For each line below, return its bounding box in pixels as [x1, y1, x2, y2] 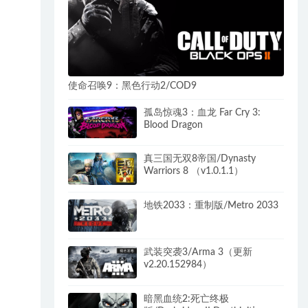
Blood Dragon [144, 120, 203, 130]
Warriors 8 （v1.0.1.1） [144, 166, 244, 177]
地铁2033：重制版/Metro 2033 [144, 201, 279, 211]
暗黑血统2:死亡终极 [144, 294, 230, 304]
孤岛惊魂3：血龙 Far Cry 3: [144, 107, 261, 118]
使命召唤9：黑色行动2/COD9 [68, 80, 197, 91]
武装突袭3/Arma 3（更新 [144, 247, 253, 257]
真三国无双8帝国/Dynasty [144, 154, 256, 164]
